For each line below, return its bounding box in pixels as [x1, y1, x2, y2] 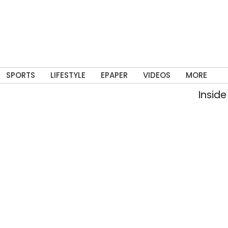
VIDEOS [142, 70, 170, 80]
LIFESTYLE [50, 70, 85, 80]
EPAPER [100, 70, 128, 80]
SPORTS [6, 70, 35, 80]
